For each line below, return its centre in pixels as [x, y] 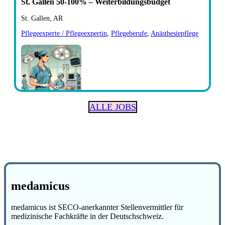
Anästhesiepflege [175, 33]
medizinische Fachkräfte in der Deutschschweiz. [87, 216]
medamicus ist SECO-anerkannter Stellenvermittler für [97, 207]
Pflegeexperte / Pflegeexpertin [64, 33]
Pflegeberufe [129, 33]
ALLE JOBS [113, 107]
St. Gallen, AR [42, 18]
